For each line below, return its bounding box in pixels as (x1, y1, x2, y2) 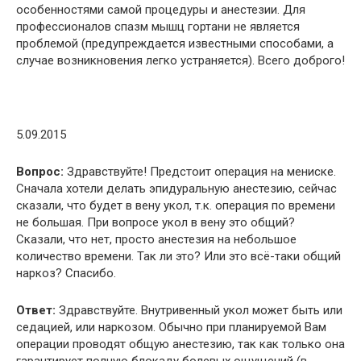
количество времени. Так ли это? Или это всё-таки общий (16, 248, 341, 263)
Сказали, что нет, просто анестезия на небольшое (16, 231, 297, 247)
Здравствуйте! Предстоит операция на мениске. (64, 164, 336, 179)
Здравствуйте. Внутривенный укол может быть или (56, 302, 342, 317)
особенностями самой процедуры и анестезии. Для (16, 2, 305, 17)
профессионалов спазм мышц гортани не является (16, 19, 300, 34)
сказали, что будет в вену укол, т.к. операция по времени (16, 197, 335, 213)
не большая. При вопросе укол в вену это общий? (16, 214, 295, 230)
